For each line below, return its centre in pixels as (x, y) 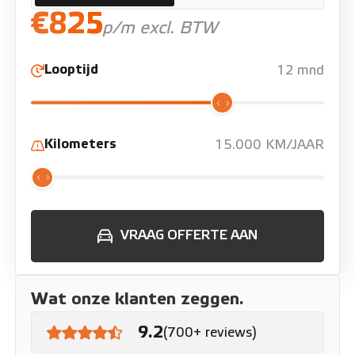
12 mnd (300, 70)
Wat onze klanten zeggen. (138, 300)
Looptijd (71, 70)
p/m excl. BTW (160, 29)
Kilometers (80, 145)
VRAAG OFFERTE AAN (189, 236)
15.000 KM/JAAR (269, 145)
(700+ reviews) (210, 332)
